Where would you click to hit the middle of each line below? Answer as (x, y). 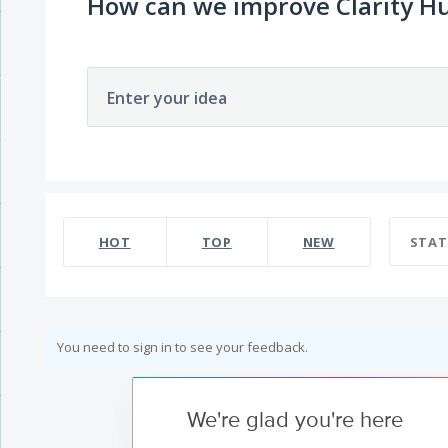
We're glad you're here (294, 420)
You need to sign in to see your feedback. (182, 347)
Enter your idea (166, 98)
